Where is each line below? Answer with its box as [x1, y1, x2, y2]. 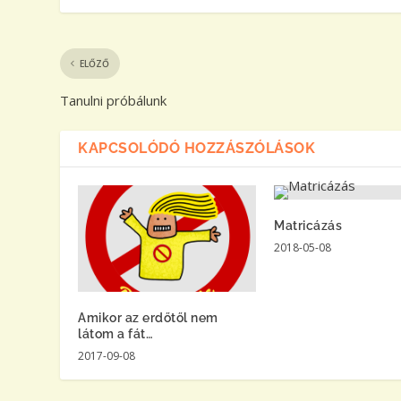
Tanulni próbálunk [60, 90, 167, 109]
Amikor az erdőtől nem [78, 311, 218, 326]
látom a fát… [78, 327, 154, 342]
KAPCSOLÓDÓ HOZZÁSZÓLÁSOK [78, 139, 316, 157]
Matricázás [274, 218, 342, 233]
